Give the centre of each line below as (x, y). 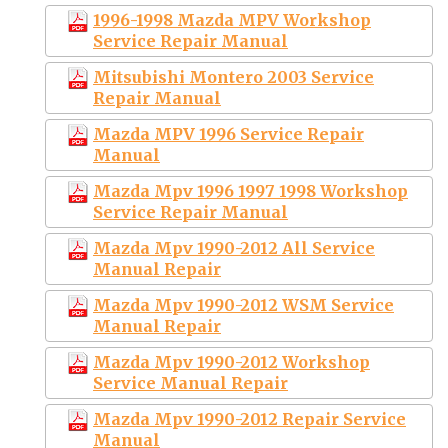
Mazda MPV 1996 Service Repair (228, 133)
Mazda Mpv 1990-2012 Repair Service (249, 418)
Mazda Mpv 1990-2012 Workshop (231, 361)
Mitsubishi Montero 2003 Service (233, 76)
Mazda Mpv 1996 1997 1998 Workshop (250, 190)
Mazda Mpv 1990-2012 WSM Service (243, 304)
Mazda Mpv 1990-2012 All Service (234, 247)
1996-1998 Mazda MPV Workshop (232, 19)
